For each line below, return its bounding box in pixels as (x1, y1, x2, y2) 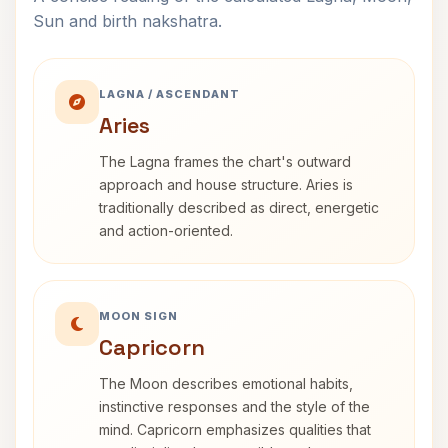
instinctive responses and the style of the (99, 398, 370, 415)
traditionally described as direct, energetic (99, 199, 379, 216)
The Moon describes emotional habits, (99, 375, 353, 392)
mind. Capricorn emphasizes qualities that (99, 421, 371, 438)
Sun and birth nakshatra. (33, 11, 222, 31)
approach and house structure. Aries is (99, 176, 353, 193)
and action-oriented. (99, 222, 233, 239)
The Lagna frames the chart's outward (99, 153, 351, 170)
